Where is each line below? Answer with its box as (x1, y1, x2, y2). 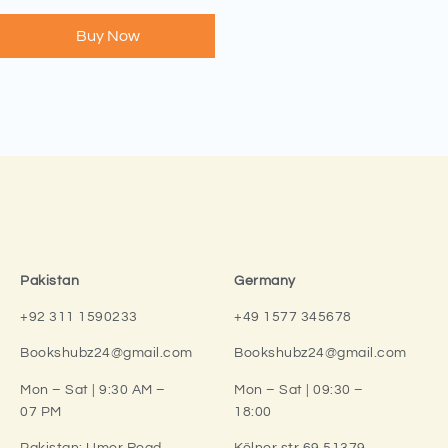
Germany (234, 273, 296, 288)
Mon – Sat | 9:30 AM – (20, 382, 166, 397)
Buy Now (75, 27, 140, 44)
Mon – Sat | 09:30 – (234, 382, 364, 397)
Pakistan (20, 273, 79, 288)
